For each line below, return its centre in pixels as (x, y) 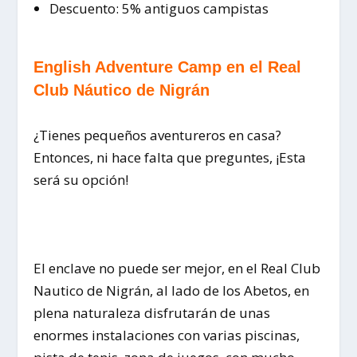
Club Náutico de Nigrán (122, 90)
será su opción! (81, 180)
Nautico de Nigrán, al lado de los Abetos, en (172, 291)
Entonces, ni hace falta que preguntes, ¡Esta (170, 158)
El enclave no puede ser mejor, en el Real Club (177, 269)
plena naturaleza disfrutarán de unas (152, 313)
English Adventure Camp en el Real (168, 67)
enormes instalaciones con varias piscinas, (167, 335)
